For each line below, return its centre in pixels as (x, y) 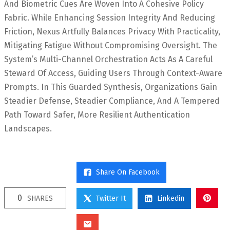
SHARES (40, 198)
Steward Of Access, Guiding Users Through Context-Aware (113, 73)
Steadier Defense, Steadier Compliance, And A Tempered (112, 101)
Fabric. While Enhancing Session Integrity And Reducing (110, 17)
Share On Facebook (128, 172)
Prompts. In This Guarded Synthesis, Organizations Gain (111, 87)
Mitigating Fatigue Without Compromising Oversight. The (111, 45)
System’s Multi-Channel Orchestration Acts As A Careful (108, 59)
